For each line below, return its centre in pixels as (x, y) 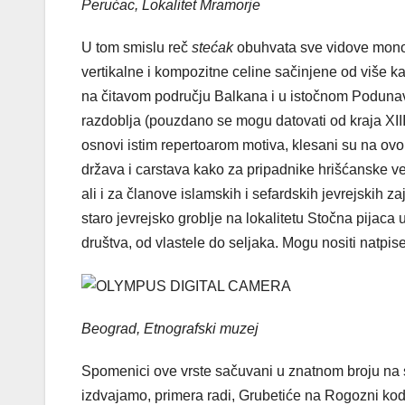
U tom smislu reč (137, 47)
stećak (212, 47)
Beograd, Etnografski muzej (170, 329)
